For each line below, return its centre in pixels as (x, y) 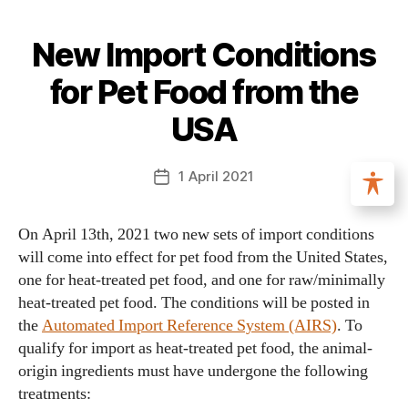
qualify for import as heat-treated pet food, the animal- (195, 348)
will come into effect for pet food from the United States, (203, 257)
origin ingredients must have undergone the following (193, 371)
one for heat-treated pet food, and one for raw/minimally (202, 280)
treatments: (55, 394)
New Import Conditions (204, 55)
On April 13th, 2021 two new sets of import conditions (196, 235)
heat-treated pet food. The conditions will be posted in (194, 303)
